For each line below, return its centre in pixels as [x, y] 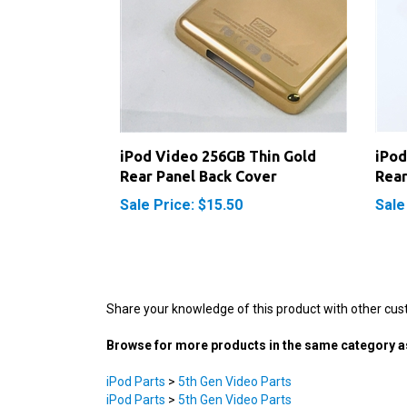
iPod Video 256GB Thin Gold [218, 137]
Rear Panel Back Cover [199, 157]
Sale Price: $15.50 [181, 185]
